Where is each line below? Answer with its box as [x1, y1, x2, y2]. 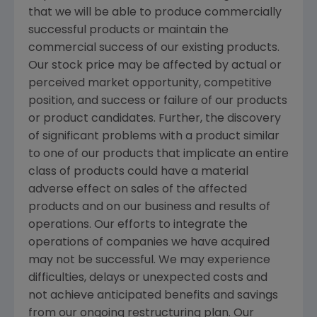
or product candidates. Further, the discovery [28, 113, 281, 125]
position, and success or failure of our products [28, 96, 287, 108]
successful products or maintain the [28, 25, 229, 37]
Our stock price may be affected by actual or [28, 60, 282, 72]
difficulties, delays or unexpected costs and [28, 272, 267, 284]
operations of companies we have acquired [28, 237, 270, 249]
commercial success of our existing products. [28, 42, 279, 54]
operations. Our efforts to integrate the [28, 219, 248, 231]
